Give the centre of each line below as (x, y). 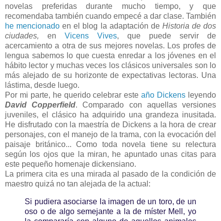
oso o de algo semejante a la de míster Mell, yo (110, 211)
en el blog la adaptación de (111, 26)
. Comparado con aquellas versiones (146, 105)
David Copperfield (40, 105)
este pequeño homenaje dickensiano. (71, 164)
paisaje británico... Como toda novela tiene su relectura (110, 144)
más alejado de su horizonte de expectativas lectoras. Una (110, 75)
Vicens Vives (91, 36)
